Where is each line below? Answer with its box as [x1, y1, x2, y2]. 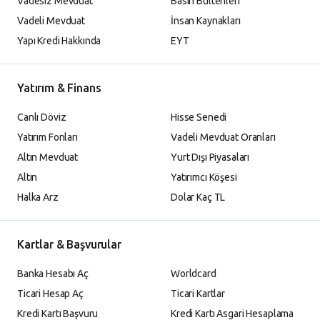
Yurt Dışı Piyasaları [171, 151, 250, 163]
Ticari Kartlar [171, 287, 226, 299]
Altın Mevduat [17, 151, 79, 163]
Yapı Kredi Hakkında [17, 34, 101, 46]
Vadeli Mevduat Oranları [171, 131, 276, 143]
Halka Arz [17, 191, 59, 203]
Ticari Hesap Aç [17, 287, 84, 299]
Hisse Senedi [171, 111, 227, 123]
